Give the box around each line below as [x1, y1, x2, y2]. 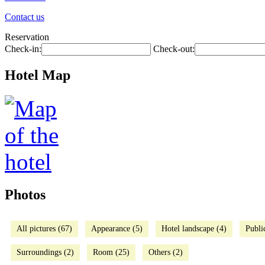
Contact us [5, 12, 44, 22]
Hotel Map [5, 67, 70, 83]
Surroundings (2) [17, 247, 74, 257]
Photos [5, 186, 46, 202]
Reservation [5, 32, 49, 42]
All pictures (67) [17, 224, 72, 233]
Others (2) [148, 247, 183, 257]
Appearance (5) [91, 224, 143, 233]
